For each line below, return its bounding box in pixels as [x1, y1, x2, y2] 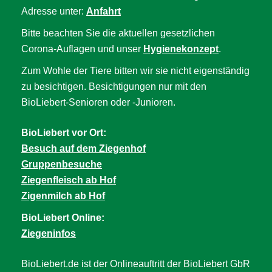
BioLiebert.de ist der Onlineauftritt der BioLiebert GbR [21, 258, 250, 269]
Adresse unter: [21, 5, 86, 16]
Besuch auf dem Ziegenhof [21, 143, 146, 154]
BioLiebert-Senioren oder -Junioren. [21, 97, 175, 107]
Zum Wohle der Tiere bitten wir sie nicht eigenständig [21, 65, 250, 76]
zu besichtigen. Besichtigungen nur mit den [21, 81, 206, 92]
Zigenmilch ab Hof [21, 190, 105, 201]
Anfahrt [86, 5, 121, 16]
